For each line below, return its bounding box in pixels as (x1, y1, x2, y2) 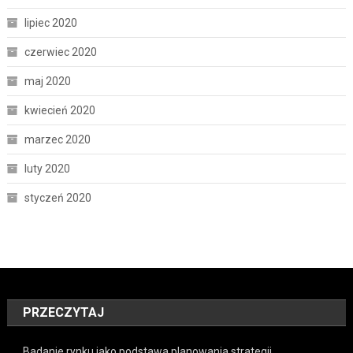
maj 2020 (24, 74, 71, 87)
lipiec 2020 (24, 16, 77, 29)
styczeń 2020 (24, 191, 91, 204)
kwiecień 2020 (24, 103, 95, 117)
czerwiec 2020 (24, 45, 97, 58)
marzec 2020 (24, 132, 91, 146)
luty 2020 (24, 162, 70, 175)
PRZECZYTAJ (23, 304, 105, 320)
